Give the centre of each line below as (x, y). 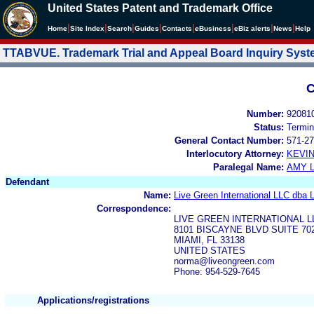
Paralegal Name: (248, 167)
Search (120, 28)
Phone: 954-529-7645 (217, 271)
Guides (147, 28)
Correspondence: (134, 208)
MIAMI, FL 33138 (209, 240)
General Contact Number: (229, 140)
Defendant (27, 182)
